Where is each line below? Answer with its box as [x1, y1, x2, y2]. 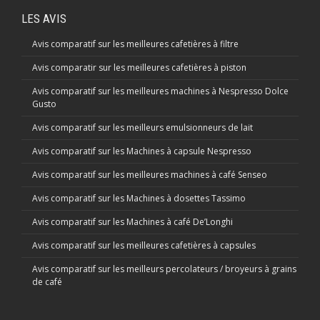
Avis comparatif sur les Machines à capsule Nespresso [32, 144, 251, 157]
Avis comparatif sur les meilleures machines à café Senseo [32, 168, 267, 181]
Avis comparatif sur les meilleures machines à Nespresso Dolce [32, 84, 289, 97]
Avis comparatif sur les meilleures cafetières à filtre [32, 37, 239, 50]
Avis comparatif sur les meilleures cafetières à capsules [32, 239, 256, 251]
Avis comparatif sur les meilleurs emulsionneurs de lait [32, 121, 253, 134]
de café [32, 275, 62, 288]
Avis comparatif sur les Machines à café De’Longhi [32, 215, 233, 228]
